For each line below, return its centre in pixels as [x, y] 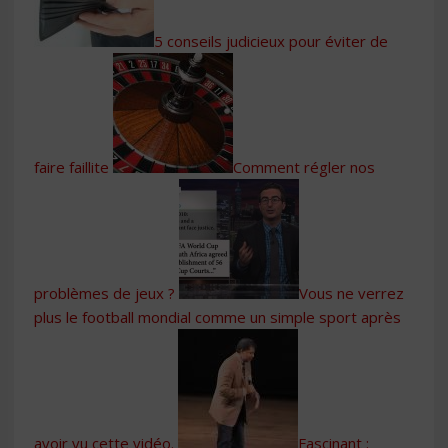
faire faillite [71, 166]
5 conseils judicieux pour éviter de [271, 40]
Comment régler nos [304, 166]
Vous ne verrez [351, 292]
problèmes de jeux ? [104, 292]
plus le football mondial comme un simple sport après [217, 316]
